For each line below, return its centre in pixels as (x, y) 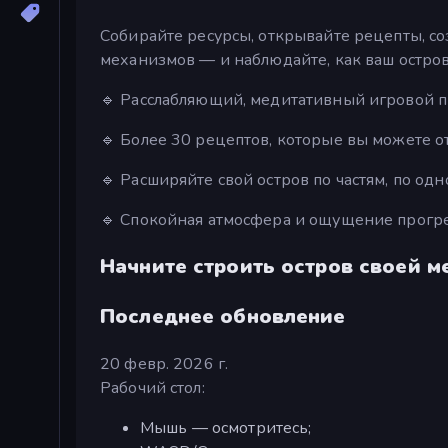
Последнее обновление (223, 317)
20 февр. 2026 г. (164, 364)
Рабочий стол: (152, 388)
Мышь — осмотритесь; (226, 428)
